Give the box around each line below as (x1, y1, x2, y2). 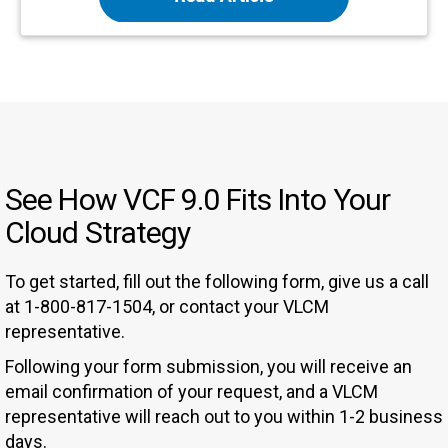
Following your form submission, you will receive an (5, 356, 412, 378)
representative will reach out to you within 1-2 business (5, 406, 443, 428)
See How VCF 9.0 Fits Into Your (5, 182, 391, 218)
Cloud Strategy (5, 215, 191, 251)
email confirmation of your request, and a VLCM (5, 381, 378, 403)
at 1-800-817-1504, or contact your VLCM (5, 296, 329, 318)
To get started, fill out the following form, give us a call (5, 271, 429, 293)
